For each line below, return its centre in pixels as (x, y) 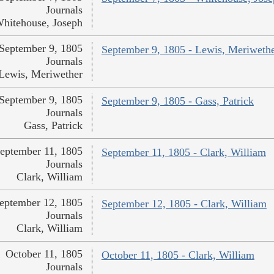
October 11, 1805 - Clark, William (178, 255)
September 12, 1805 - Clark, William (184, 204)
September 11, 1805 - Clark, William (183, 153)
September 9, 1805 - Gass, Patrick (177, 101)
